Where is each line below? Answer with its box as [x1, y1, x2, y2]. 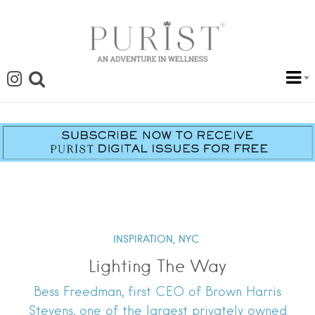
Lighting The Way [89, 256, 226, 277]
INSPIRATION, [112, 233, 175, 246]
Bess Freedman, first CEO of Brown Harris [34, 284, 281, 300]
